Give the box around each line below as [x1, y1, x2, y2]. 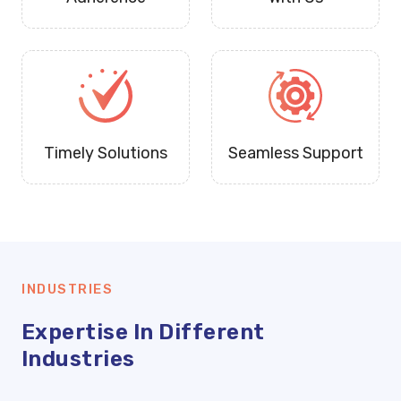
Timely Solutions [44, 143, 167, 164]
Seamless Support [227, 143, 363, 164]
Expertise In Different [21, 320, 265, 346]
